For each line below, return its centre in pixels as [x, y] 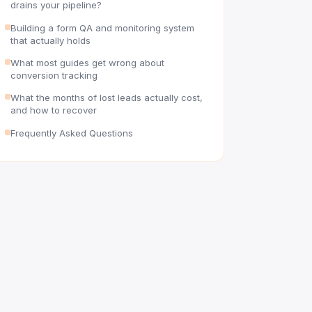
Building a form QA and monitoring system [102, 28]
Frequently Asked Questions [72, 133]
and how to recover [54, 110]
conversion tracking [54, 75]
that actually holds [50, 40]
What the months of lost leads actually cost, [107, 98]
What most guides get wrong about [87, 62]
